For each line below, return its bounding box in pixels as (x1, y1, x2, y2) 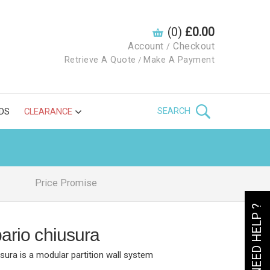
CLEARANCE (24, 106, 72, 117)
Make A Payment (143, 55, 215, 65)
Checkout (173, 40, 215, 52)
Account (128, 40, 164, 52)
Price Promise (34, 177, 97, 189)
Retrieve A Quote (64, 55, 136, 65)
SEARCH (157, 105, 193, 116)
